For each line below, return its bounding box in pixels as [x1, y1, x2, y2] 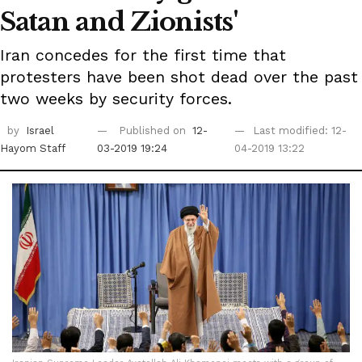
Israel [26, 124, 54, 137]
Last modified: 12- [252, 124, 347, 137]
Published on [118, 124, 189, 137]
